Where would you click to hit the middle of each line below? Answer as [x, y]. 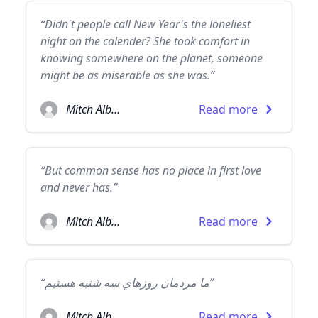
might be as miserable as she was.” [127, 75]
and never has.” [79, 187]
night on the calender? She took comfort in [145, 41]
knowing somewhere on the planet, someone [152, 58]
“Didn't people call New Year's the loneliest [146, 24]
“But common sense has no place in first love [151, 170]
